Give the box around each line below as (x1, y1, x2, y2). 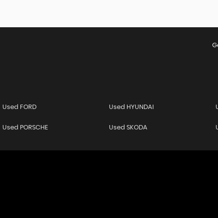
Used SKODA (109, 125, 147, 131)
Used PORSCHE (2, 125, 48, 131)
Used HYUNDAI (109, 104, 154, 111)
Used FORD (2, 104, 36, 111)
